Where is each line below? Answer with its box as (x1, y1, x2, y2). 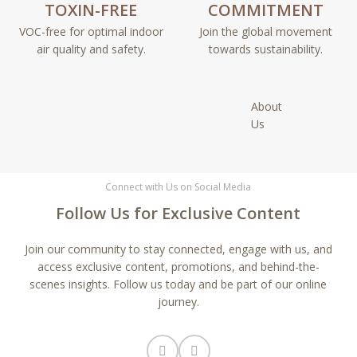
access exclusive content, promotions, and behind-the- (37, 259, 320, 275)
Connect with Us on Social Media (105, 180, 252, 194)
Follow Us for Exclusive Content (56, 202, 301, 225)
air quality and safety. (36, 41, 146, 57)
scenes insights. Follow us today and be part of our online (29, 277, 328, 292)
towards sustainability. (208, 41, 323, 57)
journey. (157, 294, 199, 310)
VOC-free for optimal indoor (18, 24, 163, 40)
